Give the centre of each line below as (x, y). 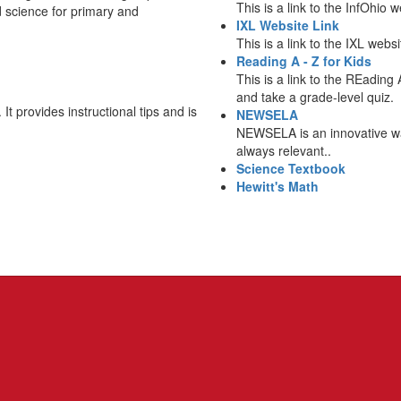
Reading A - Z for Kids (304, 61)
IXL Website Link (288, 25)
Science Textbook (291, 168)
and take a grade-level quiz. (315, 97)
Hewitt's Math (277, 186)
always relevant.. (284, 150)
